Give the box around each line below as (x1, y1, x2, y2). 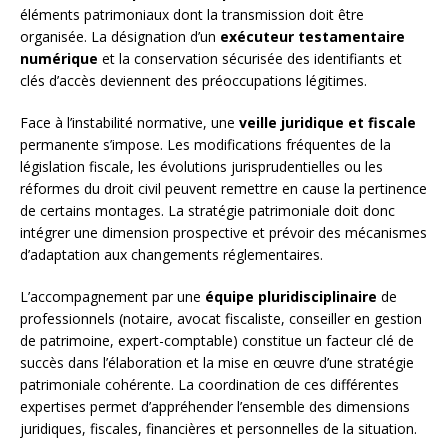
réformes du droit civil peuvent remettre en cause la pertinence (20, 179, 427, 199)
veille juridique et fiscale (239, 113, 416, 133)
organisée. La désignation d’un (20, 27, 220, 47)
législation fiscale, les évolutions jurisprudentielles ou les (20, 157, 383, 177)
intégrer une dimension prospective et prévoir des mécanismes (20, 223, 427, 243)
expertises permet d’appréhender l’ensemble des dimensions (20, 397, 410, 417)
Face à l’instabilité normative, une (20, 113, 239, 133)
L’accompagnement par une (20, 287, 205, 307)
